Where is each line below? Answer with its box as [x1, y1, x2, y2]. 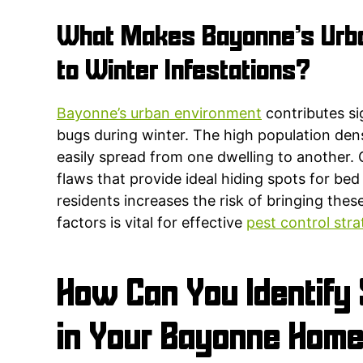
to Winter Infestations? [57, 58, 310, 85]
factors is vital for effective [57, 213, 246, 231]
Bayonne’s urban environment [57, 104, 262, 122]
